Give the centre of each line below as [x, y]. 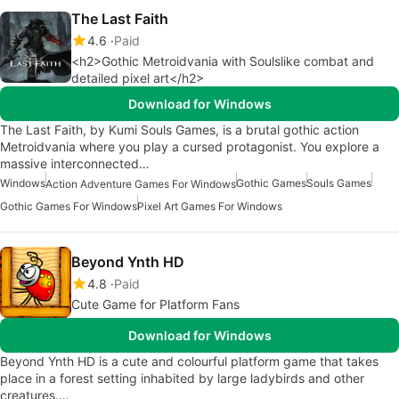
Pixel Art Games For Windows [210, 207]
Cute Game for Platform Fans [155, 305]
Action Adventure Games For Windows [141, 184]
